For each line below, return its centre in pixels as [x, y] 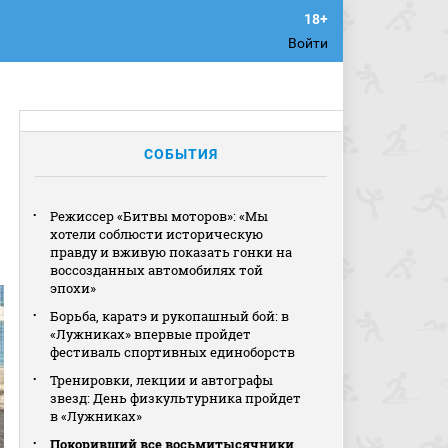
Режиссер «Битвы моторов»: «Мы [159, 216]
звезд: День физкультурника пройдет [176, 398]
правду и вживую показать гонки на [171, 252]
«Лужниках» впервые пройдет [151, 334]
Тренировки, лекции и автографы [162, 380]
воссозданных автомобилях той [157, 270]
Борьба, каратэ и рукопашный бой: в [170, 316]
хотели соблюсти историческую [157, 234]
